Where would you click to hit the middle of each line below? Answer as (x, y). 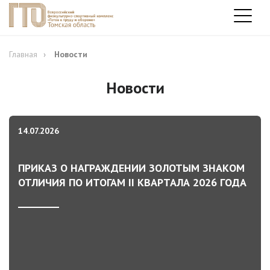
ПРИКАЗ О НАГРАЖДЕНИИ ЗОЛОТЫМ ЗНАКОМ (131, 168)
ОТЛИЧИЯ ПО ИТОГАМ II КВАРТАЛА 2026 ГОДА (132, 182)
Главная (23, 54)
